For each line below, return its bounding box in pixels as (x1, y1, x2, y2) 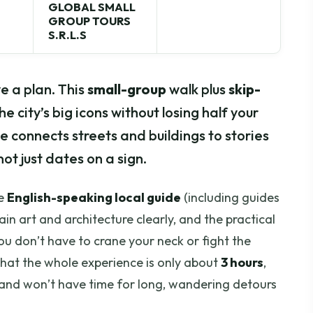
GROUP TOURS (48, 13, 131, 28)
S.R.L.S (48, 27, 87, 42)
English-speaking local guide (7, 189, 181, 206)
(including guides (181, 189, 279, 206)
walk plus (166, 80, 228, 99)
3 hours (221, 254, 263, 271)
